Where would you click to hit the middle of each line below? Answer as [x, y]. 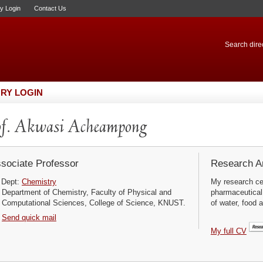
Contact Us [50, 8]
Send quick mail [29, 217]
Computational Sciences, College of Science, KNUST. [93, 203]
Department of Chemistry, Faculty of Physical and [86, 192]
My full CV [228, 231]
